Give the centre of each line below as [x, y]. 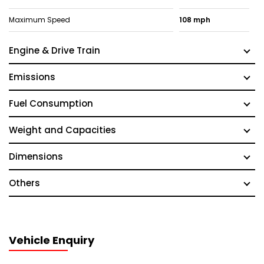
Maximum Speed [39, 20]
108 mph [194, 20]
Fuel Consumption [51, 103]
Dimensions [36, 156]
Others [24, 183]
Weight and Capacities [62, 130]
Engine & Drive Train [55, 50]
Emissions [32, 77]
